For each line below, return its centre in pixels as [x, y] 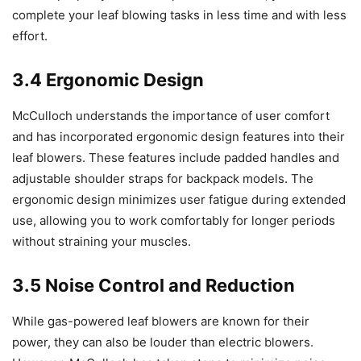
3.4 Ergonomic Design [108, 79]
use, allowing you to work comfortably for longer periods [174, 220]
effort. [30, 35]
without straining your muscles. [102, 241]
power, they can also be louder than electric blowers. [163, 342]
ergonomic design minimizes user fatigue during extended [179, 199]
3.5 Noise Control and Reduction [154, 285]
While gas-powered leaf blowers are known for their [161, 321]
